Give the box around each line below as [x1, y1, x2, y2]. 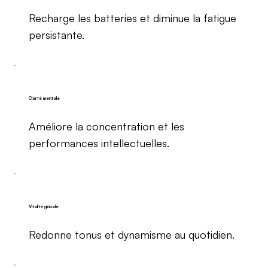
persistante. [28, 28, 84, 41]
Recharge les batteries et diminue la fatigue [28, 11, 236, 25]
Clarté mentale [28, 95, 60, 102]
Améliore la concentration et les [28, 119, 184, 133]
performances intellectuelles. [28, 136, 169, 150]
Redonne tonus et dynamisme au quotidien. [28, 227, 234, 241]
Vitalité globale [28, 203, 59, 210]
